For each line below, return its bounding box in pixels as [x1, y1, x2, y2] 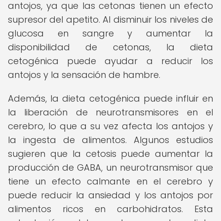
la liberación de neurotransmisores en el [8, 106, 213, 118]
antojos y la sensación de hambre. [8, 69, 160, 81]
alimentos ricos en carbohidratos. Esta [8, 203, 213, 215]
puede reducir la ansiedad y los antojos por [8, 189, 213, 201]
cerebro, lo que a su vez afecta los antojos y [8, 120, 213, 132]
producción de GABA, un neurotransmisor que [8, 161, 213, 174]
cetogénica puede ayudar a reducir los [8, 55, 213, 67]
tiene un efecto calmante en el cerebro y [8, 175, 213, 187]
